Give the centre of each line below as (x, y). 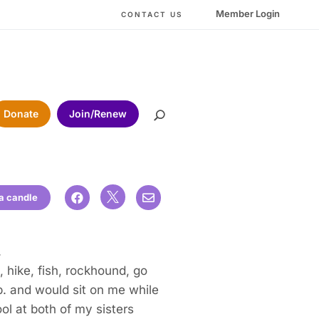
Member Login (248, 14)
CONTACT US (152, 15)
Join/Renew (98, 113)
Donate (21, 113)
